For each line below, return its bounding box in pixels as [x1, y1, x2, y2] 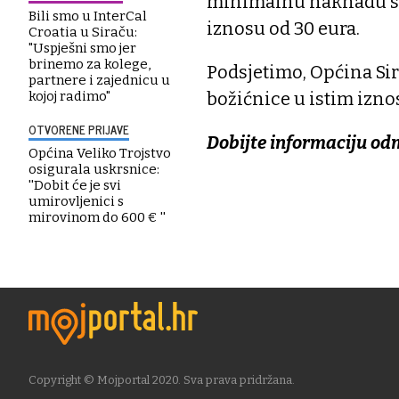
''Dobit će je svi [28, 177, 121, 193]
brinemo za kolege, [28, 56, 151, 72]
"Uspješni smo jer [28, 40, 136, 56]
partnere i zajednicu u [28, 72, 170, 88]
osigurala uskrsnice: [28, 161, 159, 177]
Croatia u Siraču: [28, 24, 137, 40]
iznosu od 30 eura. [207, 17, 360, 39]
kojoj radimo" [28, 88, 110, 104]
